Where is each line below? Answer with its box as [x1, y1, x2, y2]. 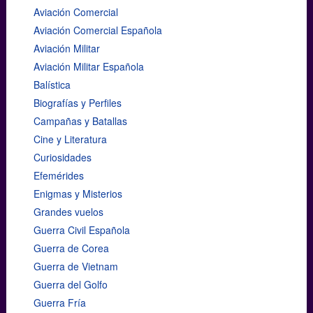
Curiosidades [33, 150, 92, 164]
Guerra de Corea [33, 240, 109, 255]
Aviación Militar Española [33, 59, 144, 73]
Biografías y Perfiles [33, 95, 122, 110]
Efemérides [33, 168, 84, 182]
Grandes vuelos [33, 204, 103, 219]
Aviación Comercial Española [33, 22, 162, 37]
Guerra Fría [33, 295, 86, 310]
